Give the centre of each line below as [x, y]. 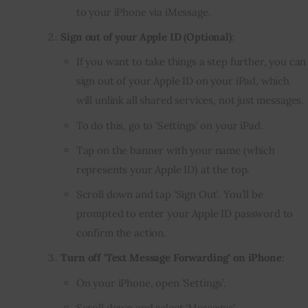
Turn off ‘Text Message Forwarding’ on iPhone [171, 258]
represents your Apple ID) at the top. [163, 169]
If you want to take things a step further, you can [191, 62]
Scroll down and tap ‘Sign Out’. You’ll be [169, 195]
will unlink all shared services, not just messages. [190, 100]
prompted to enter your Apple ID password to [185, 214]
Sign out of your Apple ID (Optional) [146, 37]
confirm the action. [121, 233]
